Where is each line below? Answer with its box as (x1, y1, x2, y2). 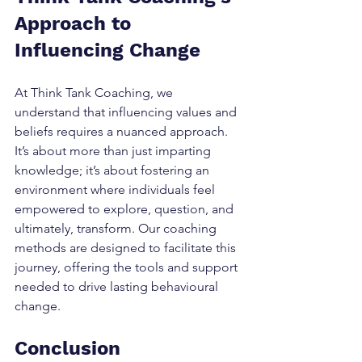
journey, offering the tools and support (15, 259, 241, 275)
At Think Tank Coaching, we (15, 85, 176, 100)
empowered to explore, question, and (15, 201, 237, 217)
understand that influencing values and (15, 104, 240, 120)
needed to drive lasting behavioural (15, 279, 221, 294)
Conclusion (15, 337, 120, 360)
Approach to (15, 12, 137, 35)
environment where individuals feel (15, 182, 218, 197)
